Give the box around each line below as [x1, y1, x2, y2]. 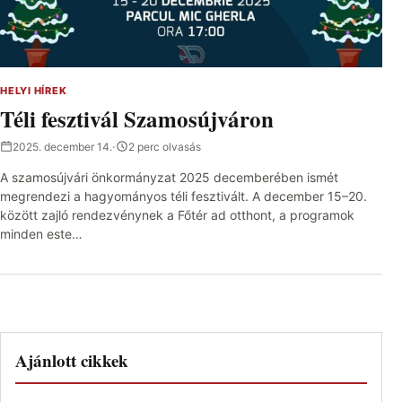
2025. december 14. [13, 139, 112, 153]
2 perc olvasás [128, 139, 201, 153]
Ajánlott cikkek [15, 347, 128, 372]
